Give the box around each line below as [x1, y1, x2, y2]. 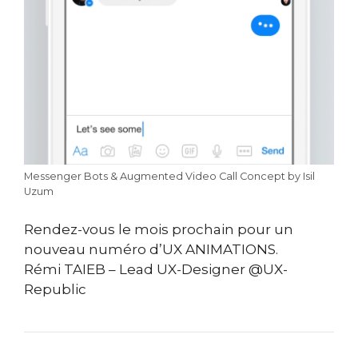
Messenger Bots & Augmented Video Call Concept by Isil [24, 170, 315, 182]
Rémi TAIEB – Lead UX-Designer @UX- [24, 261, 288, 277]
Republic [24, 280, 86, 297]
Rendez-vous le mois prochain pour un [24, 221, 293, 237]
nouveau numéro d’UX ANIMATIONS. [24, 241, 278, 257]
